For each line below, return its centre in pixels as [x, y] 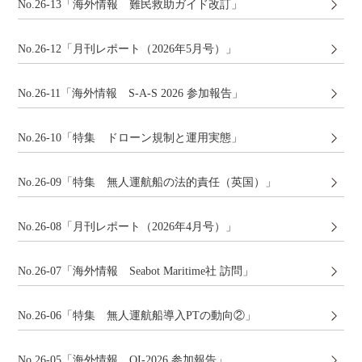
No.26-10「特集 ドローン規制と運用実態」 [130, 138]
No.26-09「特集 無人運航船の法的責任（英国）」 [147, 182]
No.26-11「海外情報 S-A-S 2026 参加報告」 [131, 93]
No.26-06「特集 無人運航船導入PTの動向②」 [137, 316]
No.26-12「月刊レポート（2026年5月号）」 [128, 49]
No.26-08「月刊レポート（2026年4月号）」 [128, 227]
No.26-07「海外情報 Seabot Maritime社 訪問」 [136, 271]
